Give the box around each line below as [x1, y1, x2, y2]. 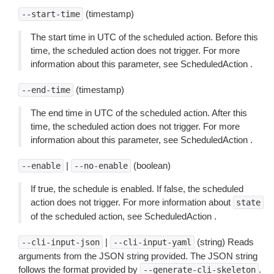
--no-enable [74, 161, 128, 171]
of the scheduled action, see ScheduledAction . [31, 211, 217, 221]
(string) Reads [194, 237, 254, 247]
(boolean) [131, 160, 171, 171]
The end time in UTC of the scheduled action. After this [31, 108, 247, 118]
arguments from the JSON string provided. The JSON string [18, 251, 257, 261]
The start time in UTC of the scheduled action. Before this [31, 32, 258, 42]
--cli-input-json [21, 237, 100, 247]
